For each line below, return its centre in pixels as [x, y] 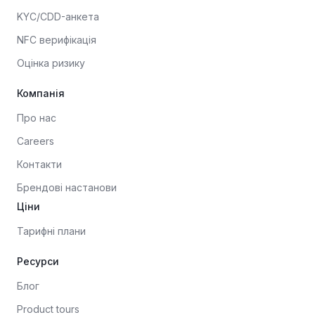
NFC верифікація [57, 40]
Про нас [37, 118]
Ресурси [38, 261]
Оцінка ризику [51, 63]
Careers [36, 141]
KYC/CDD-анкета [58, 17]
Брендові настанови [67, 187]
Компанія [41, 93]
